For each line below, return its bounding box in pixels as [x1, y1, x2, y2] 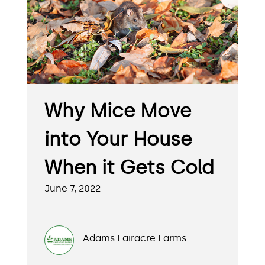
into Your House [44, 128, 192, 151]
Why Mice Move [44, 99, 191, 122]
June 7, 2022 [44, 183, 101, 195]
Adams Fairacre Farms [83, 232, 186, 244]
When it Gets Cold [44, 156, 214, 179]
